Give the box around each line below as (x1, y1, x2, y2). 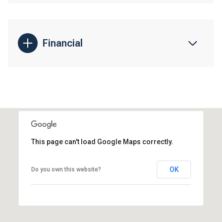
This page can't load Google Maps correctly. (31, 138, 173, 146)
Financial (43, 37, 83, 50)
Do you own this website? (31, 166, 101, 173)
